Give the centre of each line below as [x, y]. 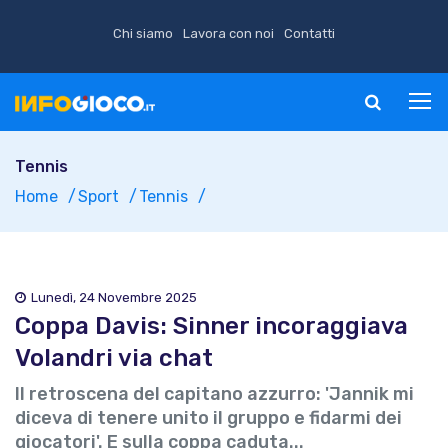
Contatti [309, 33]
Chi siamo [143, 33]
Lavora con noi [228, 33]
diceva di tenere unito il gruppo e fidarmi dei [208, 418]
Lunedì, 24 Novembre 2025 [114, 297]
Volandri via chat [114, 358]
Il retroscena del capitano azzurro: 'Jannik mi [214, 394]
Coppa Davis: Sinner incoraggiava [211, 326]
